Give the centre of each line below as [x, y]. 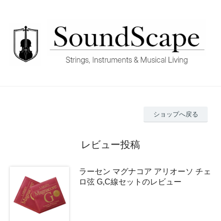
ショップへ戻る [176, 114]
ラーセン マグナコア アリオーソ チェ [145, 172]
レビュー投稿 [110, 145]
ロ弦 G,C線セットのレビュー [130, 182]
